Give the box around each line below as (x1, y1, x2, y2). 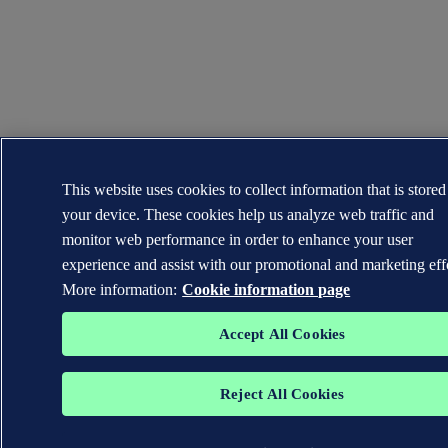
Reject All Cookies (220, 386, 344, 402)
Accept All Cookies (218, 326, 346, 342)
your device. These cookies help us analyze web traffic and (62, 206, 435, 223)
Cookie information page (182, 281, 351, 298)
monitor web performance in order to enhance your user (62, 231, 414, 248)
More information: (62, 281, 178, 298)
